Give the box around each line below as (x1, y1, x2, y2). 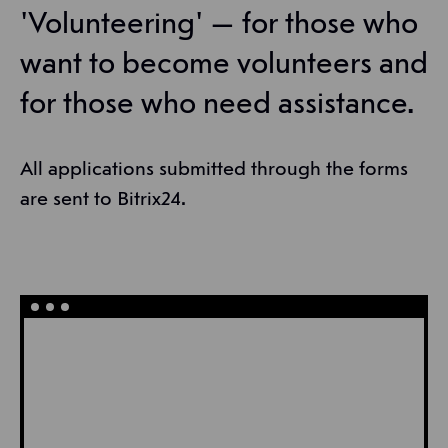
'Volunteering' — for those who (20, 10, 418, 41)
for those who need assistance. (20, 90, 414, 121)
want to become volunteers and (20, 50, 428, 81)
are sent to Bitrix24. (20, 190, 186, 211)
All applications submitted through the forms (20, 160, 408, 181)
